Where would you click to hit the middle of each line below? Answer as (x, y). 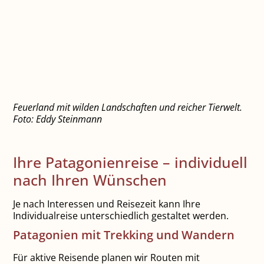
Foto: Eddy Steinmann (58, 119)
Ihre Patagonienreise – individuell (131, 162)
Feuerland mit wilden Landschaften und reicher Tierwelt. (128, 108)
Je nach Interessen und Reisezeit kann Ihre (107, 204)
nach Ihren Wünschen (90, 180)
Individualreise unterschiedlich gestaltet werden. (121, 216)
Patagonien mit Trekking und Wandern (124, 235)
